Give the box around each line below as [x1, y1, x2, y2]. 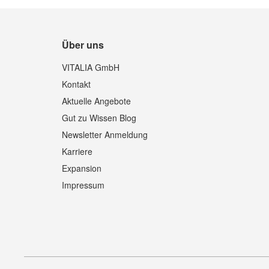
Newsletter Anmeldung [62, 128, 148, 141]
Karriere [62, 145, 93, 157]
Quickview [187, 41, 226, 54]
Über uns [62, 38, 104, 52]
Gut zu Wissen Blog [62, 112, 137, 124]
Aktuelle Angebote [62, 95, 131, 107]
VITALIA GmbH [62, 61, 120, 73]
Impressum [62, 179, 105, 191]
